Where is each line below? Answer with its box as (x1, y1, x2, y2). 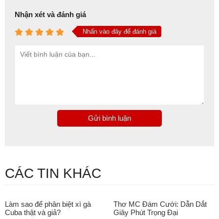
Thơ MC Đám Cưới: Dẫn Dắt (113, 200, 207, 209)
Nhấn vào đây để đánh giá (83, 28, 156, 36)
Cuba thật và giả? (5, 208, 61, 217)
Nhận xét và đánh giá (15, 10, 86, 19)
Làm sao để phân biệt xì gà (5, 200, 91, 209)
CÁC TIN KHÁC (5, 166, 101, 181)
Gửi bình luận (88, 114, 131, 123)
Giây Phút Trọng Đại (113, 208, 178, 217)
